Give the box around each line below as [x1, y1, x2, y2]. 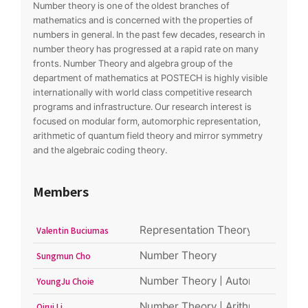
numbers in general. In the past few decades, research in [32, 29, 265, 41]
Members [32, 182, 89, 201]
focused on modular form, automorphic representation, [32, 115, 261, 127]
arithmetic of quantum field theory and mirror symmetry [32, 130, 263, 142]
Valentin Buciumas [36, 225, 109, 236]
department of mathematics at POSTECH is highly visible [32, 72, 267, 84]
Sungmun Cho [36, 250, 91, 262]
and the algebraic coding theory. [32, 144, 167, 156]
